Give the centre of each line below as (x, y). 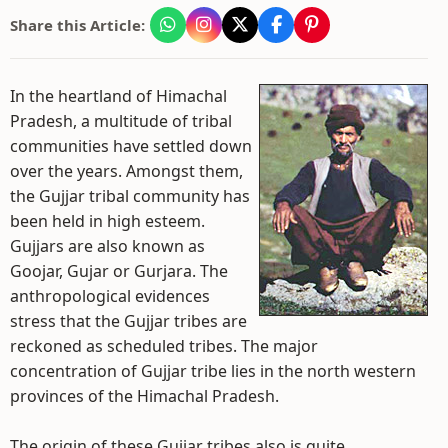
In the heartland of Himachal (118, 96)
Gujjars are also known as (107, 246)
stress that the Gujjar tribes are (128, 321)
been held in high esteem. (107, 221)
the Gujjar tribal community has (130, 196)
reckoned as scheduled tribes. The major (164, 346)
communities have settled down (131, 146)
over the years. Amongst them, (126, 171)
